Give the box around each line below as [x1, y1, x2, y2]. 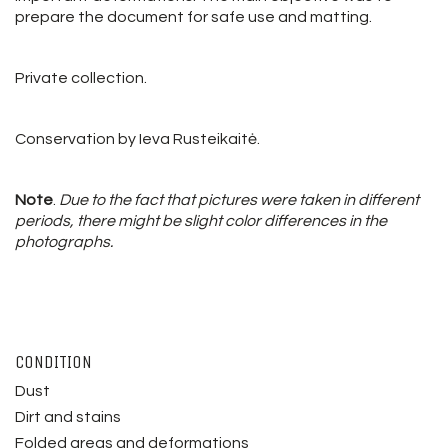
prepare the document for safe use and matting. [15, 8, 372, 25]
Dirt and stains [15, 409, 121, 425]
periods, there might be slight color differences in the [15, 212, 387, 229]
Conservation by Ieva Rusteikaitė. [15, 130, 260, 147]
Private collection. [15, 69, 147, 86]
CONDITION [15, 350, 92, 373]
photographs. [15, 233, 113, 250]
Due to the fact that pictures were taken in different [56, 191, 419, 208]
